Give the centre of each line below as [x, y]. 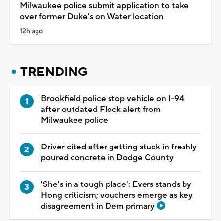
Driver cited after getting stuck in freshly [119, 147]
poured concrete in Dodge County [107, 158]
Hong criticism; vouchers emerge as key [117, 195]
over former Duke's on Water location [92, 17]
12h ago [31, 31]
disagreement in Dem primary [99, 206]
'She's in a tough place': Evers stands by [116, 184]
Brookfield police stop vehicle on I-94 [112, 98]
